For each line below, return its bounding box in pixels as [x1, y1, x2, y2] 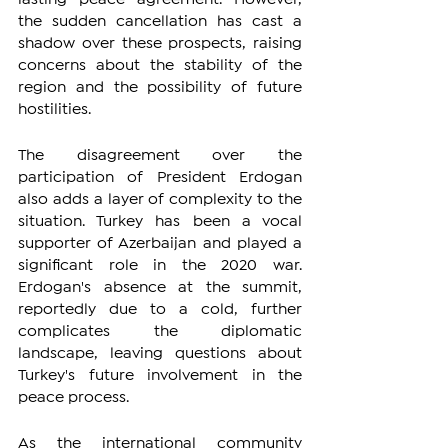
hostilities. [18, 102, 91, 116]
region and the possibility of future [18, 80, 302, 94]
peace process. [18, 390, 129, 404]
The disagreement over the [18, 148, 302, 162]
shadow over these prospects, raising [18, 36, 302, 50]
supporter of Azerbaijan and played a [18, 236, 302, 250]
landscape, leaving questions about [18, 346, 302, 360]
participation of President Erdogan [18, 170, 302, 184]
